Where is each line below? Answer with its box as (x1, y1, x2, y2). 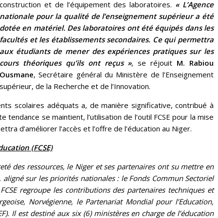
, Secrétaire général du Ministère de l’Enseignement (34, 69, 214, 79)
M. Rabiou (177, 57, 214, 68)
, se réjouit (131, 57, 177, 68)
